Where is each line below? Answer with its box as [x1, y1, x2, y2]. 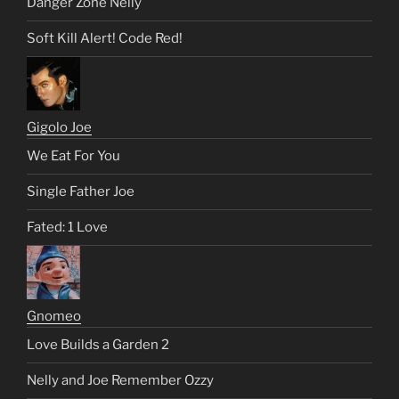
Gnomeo [27, 307, 81, 324]
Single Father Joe [27, 183, 134, 200]
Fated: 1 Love [27, 219, 108, 236]
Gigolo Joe [27, 118, 92, 135]
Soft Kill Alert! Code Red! [27, 30, 183, 47]
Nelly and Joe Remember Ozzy [27, 372, 214, 389]
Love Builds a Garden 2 [27, 337, 169, 354]
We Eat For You [27, 148, 120, 165]
